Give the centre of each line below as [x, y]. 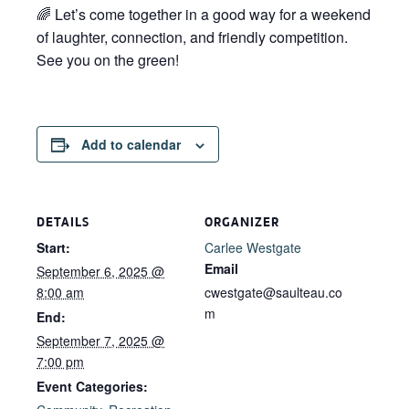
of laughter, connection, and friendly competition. [192, 37]
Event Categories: [92, 386]
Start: [53, 247]
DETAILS [63, 222]
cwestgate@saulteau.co [273, 292]
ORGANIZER [242, 222]
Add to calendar [131, 144]
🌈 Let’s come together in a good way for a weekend [204, 14]
